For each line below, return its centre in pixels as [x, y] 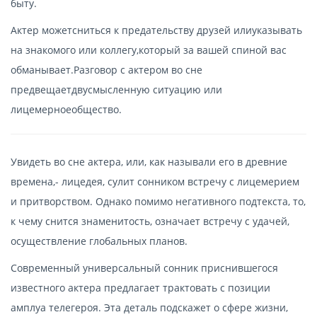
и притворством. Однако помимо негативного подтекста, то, [158, 201]
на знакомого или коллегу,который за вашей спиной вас [149, 50]
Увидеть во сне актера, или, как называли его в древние [149, 161]
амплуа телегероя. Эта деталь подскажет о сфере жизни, [149, 307]
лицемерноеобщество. [66, 109]
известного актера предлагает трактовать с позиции [140, 287]
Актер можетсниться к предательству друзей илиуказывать [156, 30]
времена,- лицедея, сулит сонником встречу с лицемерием [155, 181]
